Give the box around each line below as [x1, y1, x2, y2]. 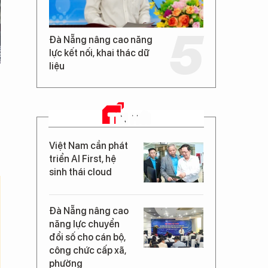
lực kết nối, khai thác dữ [49, 47, 149, 59]
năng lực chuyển [49, 218, 120, 230]
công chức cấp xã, [49, 244, 126, 256]
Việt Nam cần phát [49, 139, 128, 151]
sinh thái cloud [49, 166, 112, 178]
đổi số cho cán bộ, [49, 231, 126, 243]
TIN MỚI [108, 109, 151, 127]
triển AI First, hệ [49, 153, 116, 165]
